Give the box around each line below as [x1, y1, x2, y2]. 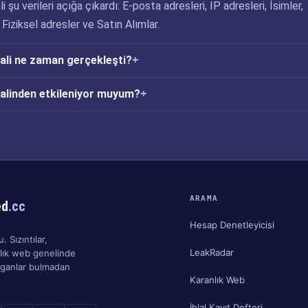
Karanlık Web [189, 274, 245, 285]
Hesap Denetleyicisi [189, 219, 274, 230]
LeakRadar [189, 246, 234, 258]
